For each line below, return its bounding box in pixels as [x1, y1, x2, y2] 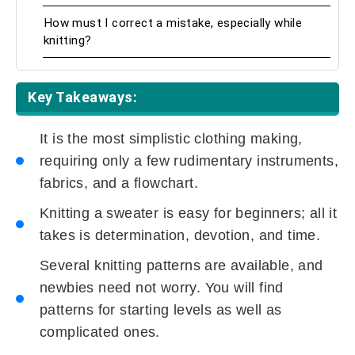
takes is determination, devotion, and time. [40, 227, 321, 244]
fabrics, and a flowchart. [40, 175, 198, 192]
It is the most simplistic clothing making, [40, 131, 303, 147]
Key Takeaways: [28, 89, 137, 106]
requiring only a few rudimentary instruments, [40, 153, 338, 170]
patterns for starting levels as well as [40, 302, 282, 319]
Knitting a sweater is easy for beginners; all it [40, 205, 338, 222]
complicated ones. [40, 324, 160, 341]
